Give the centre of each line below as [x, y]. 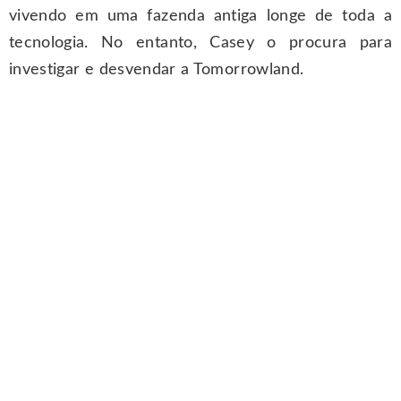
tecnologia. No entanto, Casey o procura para [200, 43]
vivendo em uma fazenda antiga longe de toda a [200, 16]
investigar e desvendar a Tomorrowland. [157, 70]
